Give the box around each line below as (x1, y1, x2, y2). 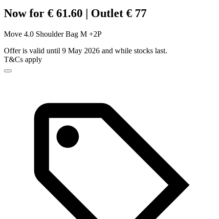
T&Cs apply (4, 55, 42, 64)
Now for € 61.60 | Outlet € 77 (4, 7, 147, 20)
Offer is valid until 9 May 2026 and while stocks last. (4, 46, 167, 55)
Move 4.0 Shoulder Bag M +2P (4, 30, 102, 39)
